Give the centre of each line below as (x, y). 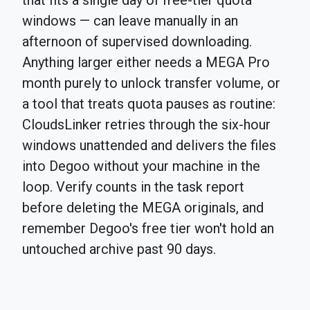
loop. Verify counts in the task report (133, 187)
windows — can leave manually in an (130, 21)
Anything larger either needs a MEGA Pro (146, 63)
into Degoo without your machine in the (141, 166)
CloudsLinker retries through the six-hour (146, 125)
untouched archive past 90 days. (119, 249)
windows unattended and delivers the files (149, 146)
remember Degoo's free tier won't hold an (148, 229)
